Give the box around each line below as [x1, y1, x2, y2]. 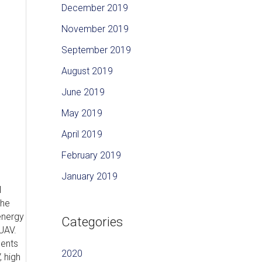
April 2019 [61, 129, 102, 140]
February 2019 [61, 150, 121, 161]
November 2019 [61, 23, 129, 35]
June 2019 [61, 87, 105, 98]
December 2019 [61, 2, 128, 14]
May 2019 [61, 108, 102, 119]
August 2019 [61, 65, 113, 77]
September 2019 [61, 44, 131, 56]
